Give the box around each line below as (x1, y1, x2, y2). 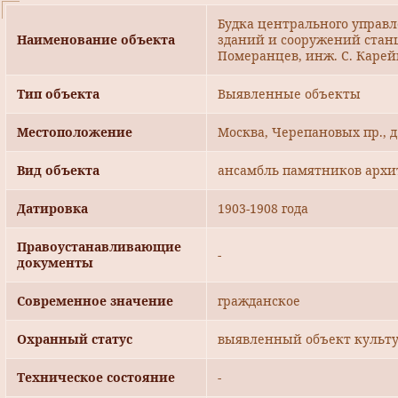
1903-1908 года (218, 200, 308, 218)
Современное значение (17, 292, 173, 310)
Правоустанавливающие (17, 238, 181, 256)
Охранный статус (17, 330, 132, 348)
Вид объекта (17, 162, 99, 179)
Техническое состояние (17, 369, 175, 386)
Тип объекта (17, 85, 99, 103)
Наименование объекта (17, 31, 175, 49)
